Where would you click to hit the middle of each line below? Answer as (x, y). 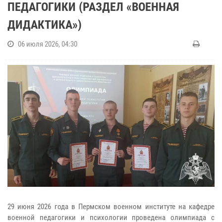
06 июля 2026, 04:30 (48, 44)
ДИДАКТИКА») (45, 25)
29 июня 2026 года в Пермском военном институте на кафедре (111, 206)
